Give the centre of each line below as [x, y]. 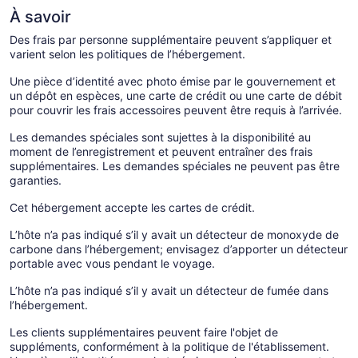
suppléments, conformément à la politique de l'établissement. [169, 346]
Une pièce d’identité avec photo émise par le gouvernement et [173, 81]
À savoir [40, 16]
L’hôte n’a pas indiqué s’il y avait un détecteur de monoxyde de [174, 234]
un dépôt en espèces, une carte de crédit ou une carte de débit [176, 95]
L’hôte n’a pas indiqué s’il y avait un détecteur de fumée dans [169, 290]
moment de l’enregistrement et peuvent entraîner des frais [161, 151]
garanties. [36, 180]
